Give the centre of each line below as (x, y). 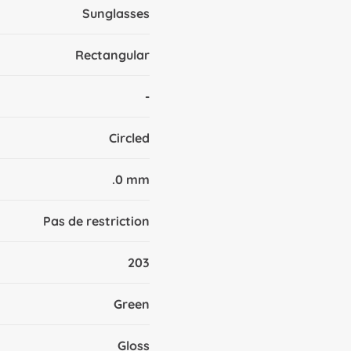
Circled (129, 138)
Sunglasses (116, 14)
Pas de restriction (96, 221)
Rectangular (112, 55)
